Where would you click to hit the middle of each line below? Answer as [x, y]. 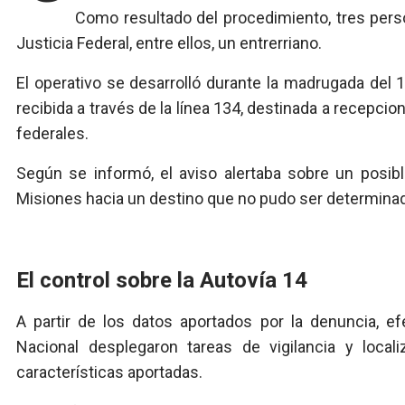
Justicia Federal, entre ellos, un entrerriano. [169, 43]
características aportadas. [109, 372]
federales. [52, 134]
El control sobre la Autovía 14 [162, 281]
